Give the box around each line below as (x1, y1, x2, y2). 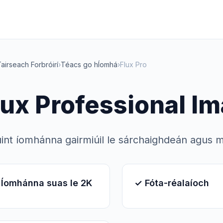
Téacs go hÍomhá (61, 60, 117, 69)
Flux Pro (120, 60, 147, 69)
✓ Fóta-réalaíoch (134, 178, 210, 188)
